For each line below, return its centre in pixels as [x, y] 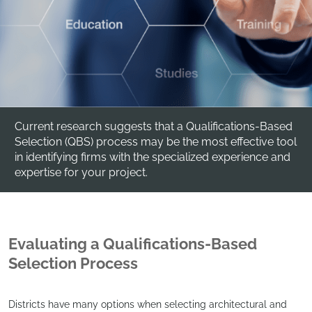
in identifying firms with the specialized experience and [153, 157]
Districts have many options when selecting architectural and [148, 304]
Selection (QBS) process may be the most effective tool [156, 141]
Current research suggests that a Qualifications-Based [154, 126]
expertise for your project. [81, 172]
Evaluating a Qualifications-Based [133, 243]
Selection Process [73, 263]
